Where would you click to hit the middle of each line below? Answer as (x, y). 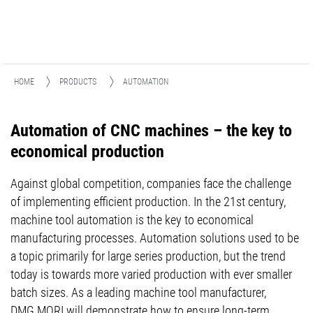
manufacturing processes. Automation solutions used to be (155, 238)
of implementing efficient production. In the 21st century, (148, 202)
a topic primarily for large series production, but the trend (148, 256)
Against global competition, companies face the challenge (151, 183)
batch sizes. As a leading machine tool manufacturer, (138, 292)
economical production (87, 152)
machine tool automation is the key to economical (132, 220)
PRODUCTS (78, 82)
